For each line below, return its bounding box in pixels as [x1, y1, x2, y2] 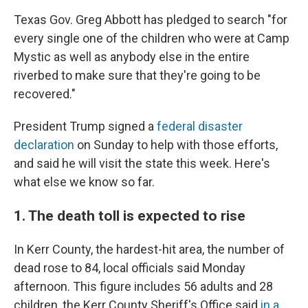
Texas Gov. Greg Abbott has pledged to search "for [14, 12, 287, 27]
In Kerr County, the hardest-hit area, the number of [14, 242, 285, 256]
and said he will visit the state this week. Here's [14, 156, 270, 170]
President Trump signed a [14, 119, 157, 133]
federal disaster [157, 119, 243, 133]
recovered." [14, 87, 76, 101]
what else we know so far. [14, 175, 155, 189]
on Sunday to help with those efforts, [74, 137, 278, 152]
